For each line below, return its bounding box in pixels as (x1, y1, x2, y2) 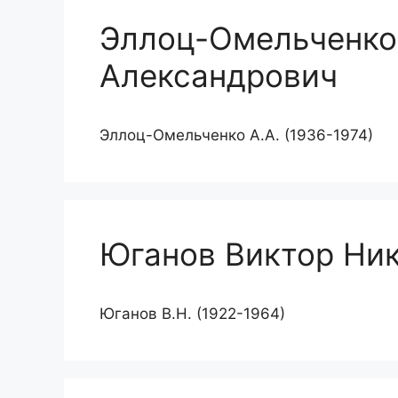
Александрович (99, 57, 338, 94)
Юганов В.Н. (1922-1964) (99, 305, 285, 322)
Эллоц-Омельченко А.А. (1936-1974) (99, 126, 373, 144)
